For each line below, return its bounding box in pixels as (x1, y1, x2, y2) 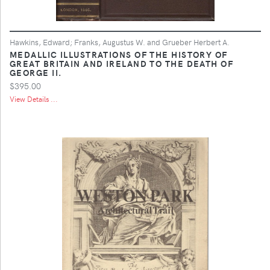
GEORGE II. (10, 66, 62, 78)
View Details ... (10, 93, 58, 104)
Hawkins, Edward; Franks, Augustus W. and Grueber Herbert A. (10, 36, 230, 47)
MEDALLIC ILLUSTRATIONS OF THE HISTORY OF (10, 48, 228, 60)
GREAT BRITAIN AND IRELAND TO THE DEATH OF (10, 57, 234, 69)
